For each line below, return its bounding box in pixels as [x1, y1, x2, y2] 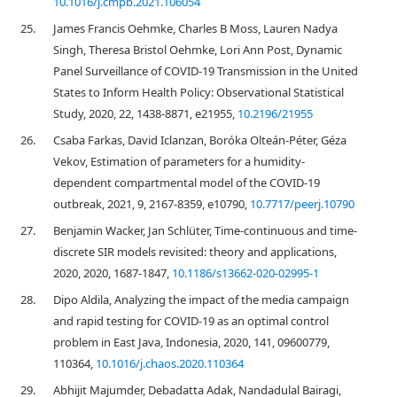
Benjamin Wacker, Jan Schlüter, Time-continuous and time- [53, 222, 357, 238]
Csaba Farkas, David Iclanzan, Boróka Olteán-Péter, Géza [53, 132, 346, 148]
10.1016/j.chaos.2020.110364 [96, 355, 244, 371]
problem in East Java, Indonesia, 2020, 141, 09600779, [53, 334, 330, 350]
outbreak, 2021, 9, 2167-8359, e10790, [53, 196, 250, 212]
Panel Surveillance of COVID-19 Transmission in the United [53, 63, 358, 79]
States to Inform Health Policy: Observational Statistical [53, 84, 344, 100]
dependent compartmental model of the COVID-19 [53, 175, 320, 191]
